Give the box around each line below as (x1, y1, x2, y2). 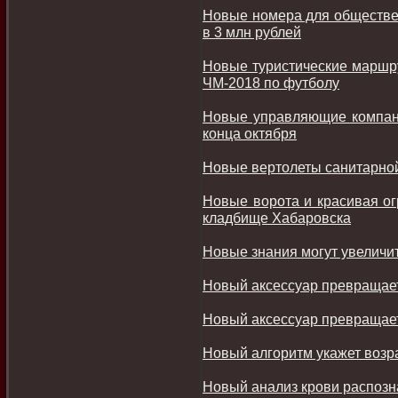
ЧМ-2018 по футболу (203, 75, 339, 91)
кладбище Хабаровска (203, 210, 351, 226)
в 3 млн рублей (203, 24, 301, 40)
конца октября (203, 125, 297, 141)
